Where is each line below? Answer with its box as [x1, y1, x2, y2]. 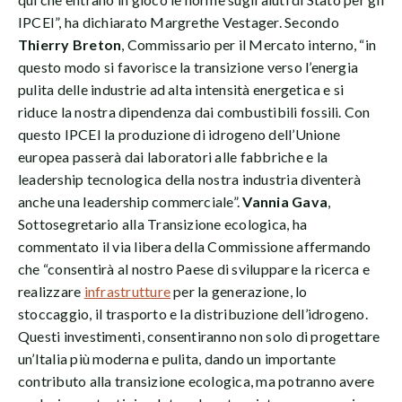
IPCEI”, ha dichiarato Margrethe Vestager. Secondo [18, 13, 339, 31]
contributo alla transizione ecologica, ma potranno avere [18, 372, 375, 390]
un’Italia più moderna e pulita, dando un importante [18, 350, 336, 368]
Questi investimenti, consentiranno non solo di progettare [18, 328, 380, 345]
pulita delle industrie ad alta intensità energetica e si [18, 81, 345, 99]
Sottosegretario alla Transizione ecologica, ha [18, 215, 308, 233]
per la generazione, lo [170, 283, 308, 301]
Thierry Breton [18, 36, 122, 54]
